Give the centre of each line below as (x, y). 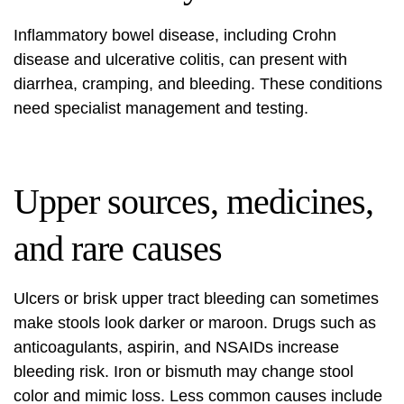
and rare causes (118, 248)
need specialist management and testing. (161, 108)
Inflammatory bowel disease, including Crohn (175, 35)
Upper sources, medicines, (193, 202)
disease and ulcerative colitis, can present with (180, 60)
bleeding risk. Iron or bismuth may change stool (184, 372)
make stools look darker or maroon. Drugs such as (195, 323)
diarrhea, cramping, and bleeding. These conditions (198, 84)
